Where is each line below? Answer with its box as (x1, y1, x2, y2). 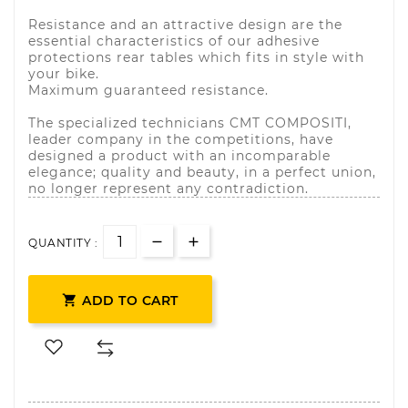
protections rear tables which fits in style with (28, 49, 364, 66)
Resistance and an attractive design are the (28, 16, 342, 33)
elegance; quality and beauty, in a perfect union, (28, 164, 376, 180)
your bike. (28, 66, 99, 82)
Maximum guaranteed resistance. (28, 82, 269, 98)
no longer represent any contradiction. (28, 180, 309, 197)
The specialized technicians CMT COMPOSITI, (28, 115, 352, 131)
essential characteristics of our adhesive (28, 33, 320, 49)
